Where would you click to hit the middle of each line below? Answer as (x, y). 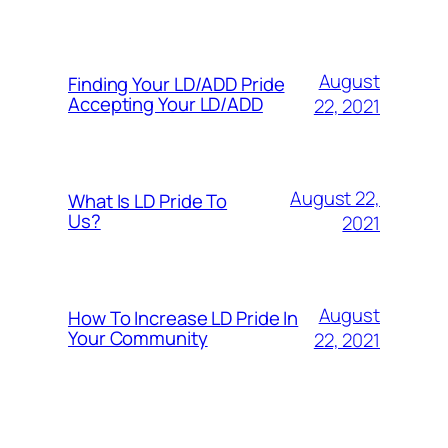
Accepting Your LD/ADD (165, 103)
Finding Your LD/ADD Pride (176, 83)
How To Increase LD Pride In (183, 317)
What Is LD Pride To (148, 200)
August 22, (334, 197)
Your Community (138, 337)
